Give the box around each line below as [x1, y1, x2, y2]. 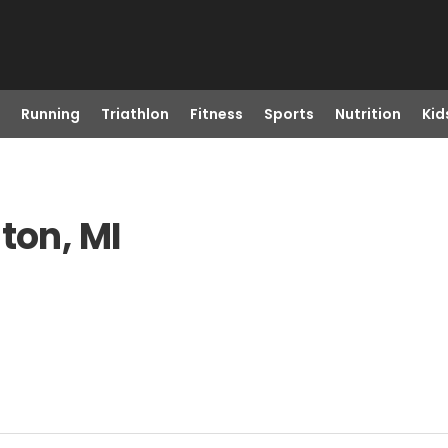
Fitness [189, 104, 243, 124]
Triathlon [100, 104, 169, 124]
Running [20, 104, 80, 124]
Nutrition [334, 104, 401, 124]
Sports [263, 104, 314, 124]
